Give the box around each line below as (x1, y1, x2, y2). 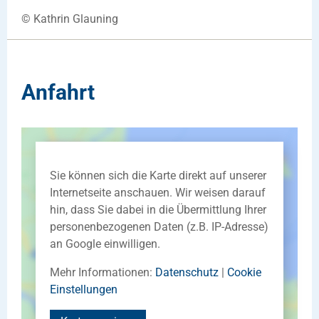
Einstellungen (50, 282, 117, 296)
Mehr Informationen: (50, 265, 155, 279)
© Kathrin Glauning (21, 11, 118, 26)
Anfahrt (21, 79, 95, 105)
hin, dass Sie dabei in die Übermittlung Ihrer (50, 202, 266, 216)
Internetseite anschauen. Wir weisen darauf (50, 185, 266, 199)
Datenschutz (155, 265, 219, 279)
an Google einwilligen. (50, 236, 160, 251)
